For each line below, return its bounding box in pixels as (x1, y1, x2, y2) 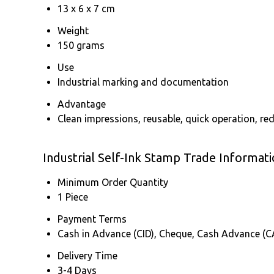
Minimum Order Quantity (57, 176, 168, 188)
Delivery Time (57, 250, 117, 261)
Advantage (57, 98, 106, 109)
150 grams (57, 39, 105, 51)
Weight (57, 24, 89, 36)
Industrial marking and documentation (57, 76, 229, 87)
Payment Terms (57, 213, 127, 224)
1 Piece (57, 191, 88, 202)
